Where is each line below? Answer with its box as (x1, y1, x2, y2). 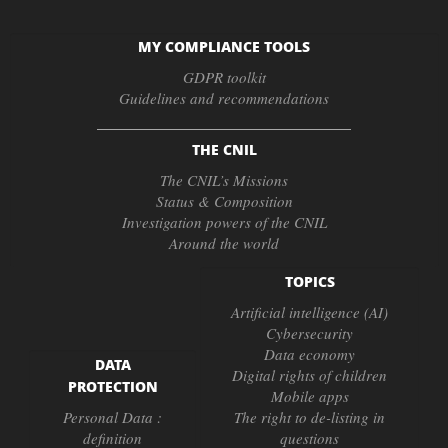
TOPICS (284, 270, 335, 291)
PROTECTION (67, 375, 158, 396)
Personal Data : (63, 406, 162, 427)
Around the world (169, 232, 279, 253)
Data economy (264, 343, 355, 364)
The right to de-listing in (234, 406, 385, 427)
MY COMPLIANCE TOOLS (138, 36, 310, 57)
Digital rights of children (232, 364, 387, 385)
